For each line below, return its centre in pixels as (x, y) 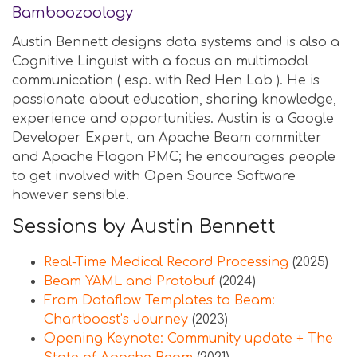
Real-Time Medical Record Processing (166, 262)
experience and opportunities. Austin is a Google (173, 119)
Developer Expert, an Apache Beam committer (167, 138)
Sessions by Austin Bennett (144, 227)
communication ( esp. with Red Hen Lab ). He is (166, 80)
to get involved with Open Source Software (154, 176)
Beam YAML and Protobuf (129, 281)
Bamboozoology (73, 13)
